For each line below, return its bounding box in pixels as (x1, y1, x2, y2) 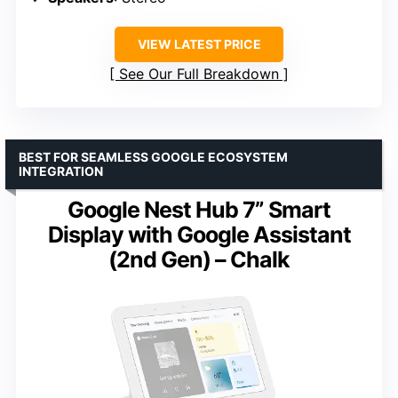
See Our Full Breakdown (119, 64, 279, 83)
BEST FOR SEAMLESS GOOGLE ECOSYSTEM (19, 148, 288, 164)
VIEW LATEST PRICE (137, 36, 261, 52)
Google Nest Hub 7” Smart (68, 195, 330, 223)
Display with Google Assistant (47, 220, 351, 248)
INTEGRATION (19, 163, 103, 179)
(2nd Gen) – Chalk (108, 245, 290, 273)
